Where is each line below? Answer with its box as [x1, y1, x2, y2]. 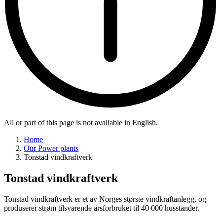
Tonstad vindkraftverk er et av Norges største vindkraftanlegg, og [4, 195, 206, 204]
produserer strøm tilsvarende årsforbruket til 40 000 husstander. [4, 204, 199, 213]
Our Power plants [24, 144, 78, 153]
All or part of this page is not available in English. [4, 118, 158, 127]
